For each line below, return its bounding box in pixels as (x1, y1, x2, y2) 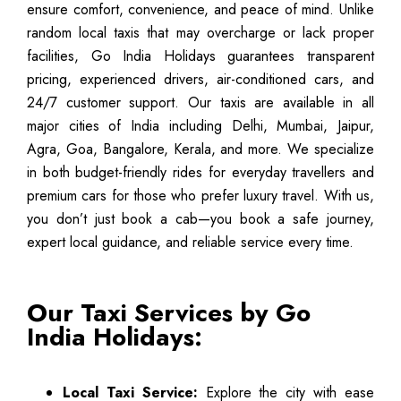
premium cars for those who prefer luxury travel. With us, (27, 184, 374, 206)
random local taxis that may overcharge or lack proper (27, 21, 374, 43)
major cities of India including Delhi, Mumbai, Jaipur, (27, 115, 374, 136)
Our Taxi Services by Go (27, 294, 311, 330)
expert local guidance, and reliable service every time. (27, 231, 354, 252)
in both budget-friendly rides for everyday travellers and (27, 161, 374, 183)
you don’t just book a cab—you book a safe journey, (27, 208, 374, 229)
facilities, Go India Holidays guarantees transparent (27, 45, 374, 66)
